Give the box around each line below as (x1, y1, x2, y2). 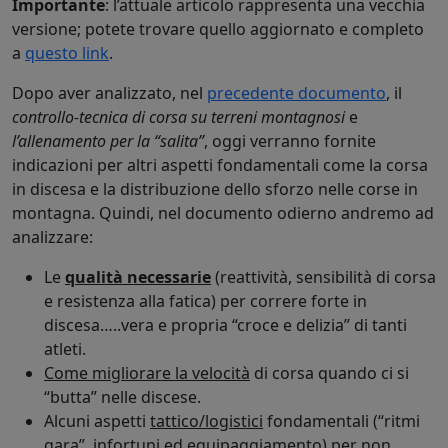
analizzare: (12, 225, 93, 248)
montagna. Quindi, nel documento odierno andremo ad (12, 201, 434, 224)
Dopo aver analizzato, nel (12, 81, 207, 104)
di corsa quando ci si (250, 361, 409, 384)
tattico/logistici (150, 409, 263, 432)
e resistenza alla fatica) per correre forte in (44, 289, 367, 312)
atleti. (44, 337, 86, 360)
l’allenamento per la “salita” (12, 129, 204, 152)
